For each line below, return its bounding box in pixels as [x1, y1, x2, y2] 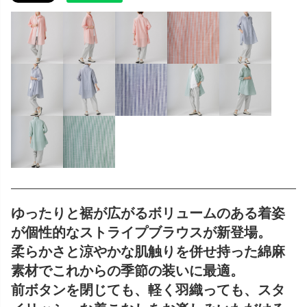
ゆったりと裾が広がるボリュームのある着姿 [11, 204, 285, 221]
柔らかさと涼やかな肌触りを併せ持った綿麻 [11, 242, 285, 259]
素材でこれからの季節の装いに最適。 [11, 261, 244, 278]
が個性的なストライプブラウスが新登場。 [11, 223, 271, 240]
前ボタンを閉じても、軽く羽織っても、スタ [11, 280, 285, 297]
